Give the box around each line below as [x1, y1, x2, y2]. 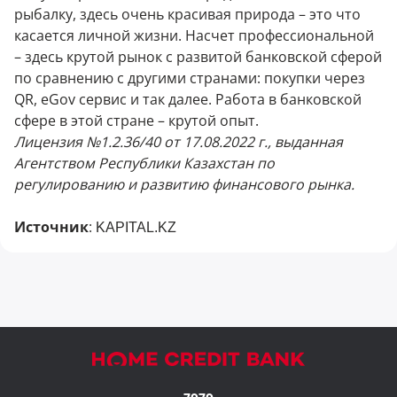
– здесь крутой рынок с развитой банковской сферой [14, 47, 382, 66]
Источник [14, 217, 89, 237]
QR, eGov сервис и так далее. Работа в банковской [14, 90, 362, 109]
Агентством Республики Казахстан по [14, 153, 275, 173]
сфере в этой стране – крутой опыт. [14, 111, 259, 130]
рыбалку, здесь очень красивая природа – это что [14, 4, 361, 24]
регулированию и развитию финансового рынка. [14, 175, 354, 194]
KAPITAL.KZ [96, 220, 176, 235]
